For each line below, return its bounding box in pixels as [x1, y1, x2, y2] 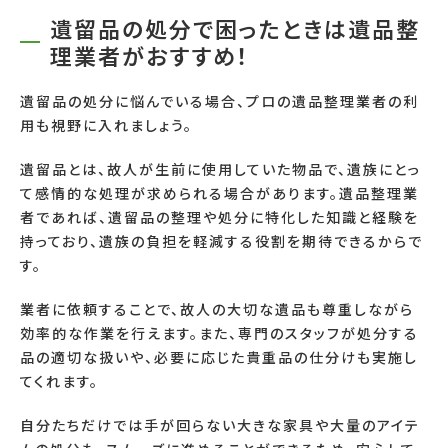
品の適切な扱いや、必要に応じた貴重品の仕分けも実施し [20, 346, 418, 367]
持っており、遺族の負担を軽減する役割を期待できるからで [20, 230, 423, 251]
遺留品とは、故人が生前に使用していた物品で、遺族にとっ [20, 158, 421, 179]
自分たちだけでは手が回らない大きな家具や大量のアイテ [20, 414, 420, 435]
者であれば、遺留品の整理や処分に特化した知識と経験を [20, 206, 419, 227]
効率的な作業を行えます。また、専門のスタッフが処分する [20, 322, 419, 343]
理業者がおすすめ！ [50, 38, 250, 71]
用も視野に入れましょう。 [20, 114, 193, 135]
